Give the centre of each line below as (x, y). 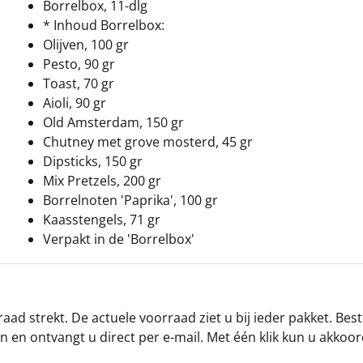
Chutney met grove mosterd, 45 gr (148, 141)
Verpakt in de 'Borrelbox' (119, 239)
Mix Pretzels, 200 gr (102, 180)
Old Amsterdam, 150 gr (113, 122)
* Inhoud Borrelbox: (104, 25)
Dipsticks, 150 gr (93, 161)
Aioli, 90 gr (75, 102)
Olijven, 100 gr (86, 44)
